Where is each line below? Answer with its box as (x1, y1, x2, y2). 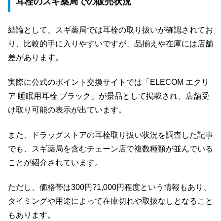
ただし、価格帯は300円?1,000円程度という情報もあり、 (8, 183, 211, 192)
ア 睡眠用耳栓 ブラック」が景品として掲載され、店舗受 (8, 92, 209, 101)
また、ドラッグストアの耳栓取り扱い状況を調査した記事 (8, 130, 213, 139)
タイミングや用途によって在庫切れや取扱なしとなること (8, 197, 213, 206)
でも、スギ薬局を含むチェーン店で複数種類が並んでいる (8, 144, 213, 153)
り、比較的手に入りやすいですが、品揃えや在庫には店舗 (8, 39, 213, 48)
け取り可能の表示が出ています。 (8, 106, 126, 114)
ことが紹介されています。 (8, 158, 103, 167)
